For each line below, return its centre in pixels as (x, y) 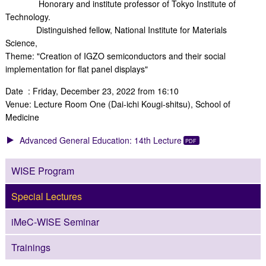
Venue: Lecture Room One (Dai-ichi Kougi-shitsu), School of (118, 104)
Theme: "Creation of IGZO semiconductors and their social (116, 56)
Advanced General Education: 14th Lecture (100, 140)
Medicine (22, 117)
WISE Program (42, 171)
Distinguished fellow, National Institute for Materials (116, 29)
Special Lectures (46, 197)
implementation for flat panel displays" (76, 69)
